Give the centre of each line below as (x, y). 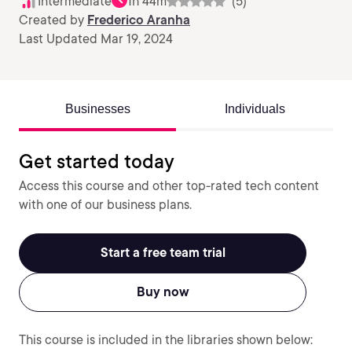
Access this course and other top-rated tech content (169, 186)
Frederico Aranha (139, 20)
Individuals (255, 109)
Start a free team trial (163, 253)
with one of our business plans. (105, 205)
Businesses (97, 109)
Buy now (163, 292)
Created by (53, 20)
